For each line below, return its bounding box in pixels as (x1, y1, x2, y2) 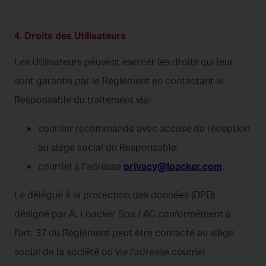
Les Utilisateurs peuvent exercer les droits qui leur (14, 55, 233, 68)
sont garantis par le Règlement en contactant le (14, 74, 224, 87)
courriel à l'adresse (38, 160, 123, 172)
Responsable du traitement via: (14, 93, 151, 106)
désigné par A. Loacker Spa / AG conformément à (14, 207, 231, 220)
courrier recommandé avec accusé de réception (38, 122, 250, 134)
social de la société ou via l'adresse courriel (14, 245, 205, 258)
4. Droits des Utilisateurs (14, 29, 126, 42)
